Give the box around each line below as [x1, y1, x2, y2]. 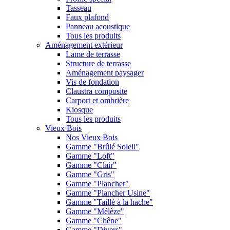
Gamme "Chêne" [66, 216, 122, 225]
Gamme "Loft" [66, 151, 114, 161]
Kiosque [66, 105, 93, 114]
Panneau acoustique [66, 22, 130, 31]
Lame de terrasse [66, 50, 120, 59]
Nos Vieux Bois [66, 133, 118, 142]
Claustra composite [66, 87, 127, 96]
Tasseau [66, 4, 91, 13]
